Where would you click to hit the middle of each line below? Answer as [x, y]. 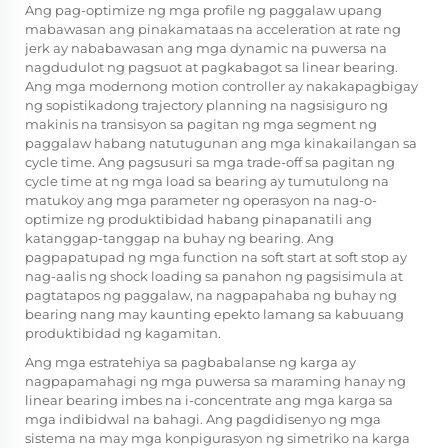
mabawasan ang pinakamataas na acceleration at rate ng [213, 29]
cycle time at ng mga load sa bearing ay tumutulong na [207, 181]
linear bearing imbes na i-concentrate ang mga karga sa [209, 400]
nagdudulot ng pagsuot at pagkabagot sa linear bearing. [211, 67]
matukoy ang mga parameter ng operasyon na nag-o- [201, 200]
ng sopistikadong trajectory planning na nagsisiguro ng [206, 105]
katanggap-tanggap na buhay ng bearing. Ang [179, 238]
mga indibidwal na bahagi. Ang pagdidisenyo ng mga [203, 419]
